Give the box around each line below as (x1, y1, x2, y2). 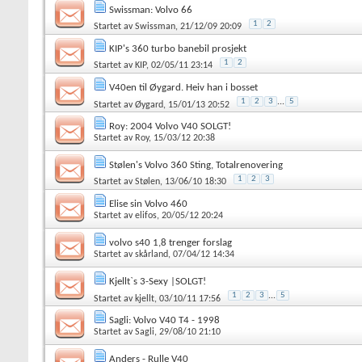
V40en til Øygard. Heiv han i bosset (109, 82, 258, 93)
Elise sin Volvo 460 (109, 198, 187, 209)
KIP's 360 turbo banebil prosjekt (109, 43, 246, 54)
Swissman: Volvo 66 (109, 4, 192, 15)
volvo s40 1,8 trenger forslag (109, 237, 232, 248)
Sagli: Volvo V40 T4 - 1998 (109, 314, 220, 326)
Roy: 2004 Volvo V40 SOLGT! (109, 120, 231, 132)
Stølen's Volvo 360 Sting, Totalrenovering (109, 159, 283, 170)
